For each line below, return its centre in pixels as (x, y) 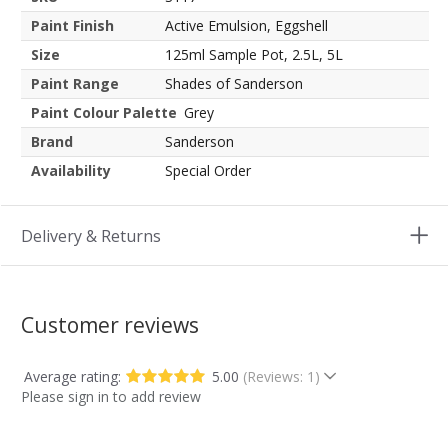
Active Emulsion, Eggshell (246, 26)
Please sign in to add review (111, 396)
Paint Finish (72, 26)
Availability (71, 171)
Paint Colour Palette (104, 113)
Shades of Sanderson (234, 84)
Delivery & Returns (91, 236)
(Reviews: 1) (281, 376)
